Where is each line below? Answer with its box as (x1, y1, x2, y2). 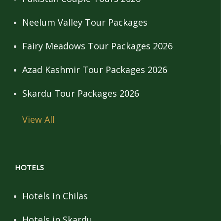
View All (22, 113, 55, 125)
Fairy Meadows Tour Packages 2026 (22, 39, 173, 52)
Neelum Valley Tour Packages (22, 16, 147, 28)
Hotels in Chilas (22, 189, 88, 202)
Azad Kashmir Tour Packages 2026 (22, 63, 167, 75)
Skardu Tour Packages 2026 (22, 87, 139, 99)
